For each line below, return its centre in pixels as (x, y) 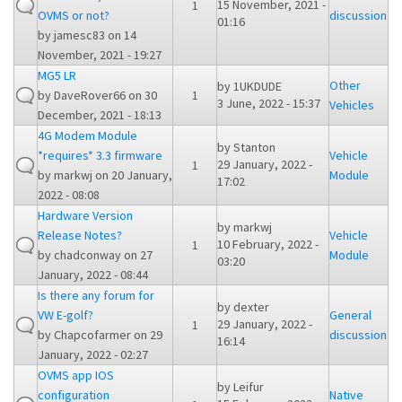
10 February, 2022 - (268, 245)
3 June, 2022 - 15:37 (269, 104)
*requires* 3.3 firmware (100, 156)
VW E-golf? (66, 315)
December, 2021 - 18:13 (100, 115)
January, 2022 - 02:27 (93, 355)
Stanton (254, 148)
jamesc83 (79, 35)
